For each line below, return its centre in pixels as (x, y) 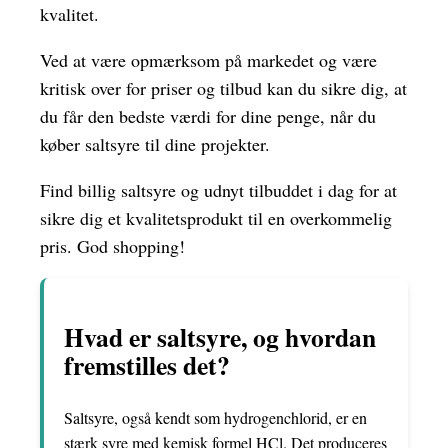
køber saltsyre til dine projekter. (155, 143)
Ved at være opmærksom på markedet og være (208, 59)
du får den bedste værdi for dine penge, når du (208, 115)
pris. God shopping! (112, 245)
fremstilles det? (147, 365)
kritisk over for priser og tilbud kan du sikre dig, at (223, 87)
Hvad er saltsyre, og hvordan (220, 337)
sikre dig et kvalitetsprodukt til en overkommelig (216, 217)
